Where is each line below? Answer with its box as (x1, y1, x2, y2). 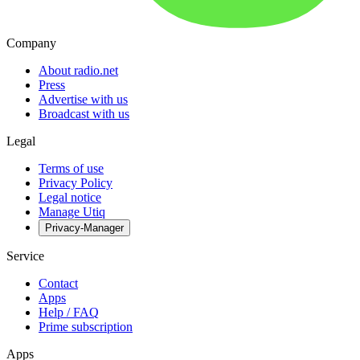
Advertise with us (39, 92, 128, 107)
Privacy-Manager (45, 222, 124, 235)
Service (6, 249, 44, 264)
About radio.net (39, 63, 118, 78)
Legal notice (39, 190, 101, 205)
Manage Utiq (39, 205, 105, 219)
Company (6, 36, 56, 51)
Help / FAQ (39, 305, 99, 320)
